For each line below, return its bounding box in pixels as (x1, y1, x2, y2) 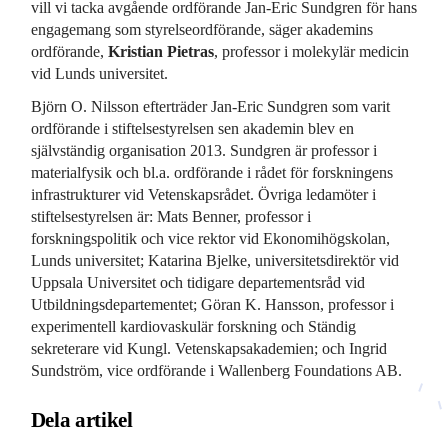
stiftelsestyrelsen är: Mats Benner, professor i (30, 208, 311, 226)
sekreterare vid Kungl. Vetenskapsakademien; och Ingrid (30, 340, 387, 358)
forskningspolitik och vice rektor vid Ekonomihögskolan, (30, 230, 390, 248)
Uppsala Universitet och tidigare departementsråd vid (30, 274, 365, 292)
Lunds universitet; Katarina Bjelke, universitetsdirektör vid (30, 252, 399, 270)
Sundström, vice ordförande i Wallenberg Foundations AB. (30, 362, 402, 380)
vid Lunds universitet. (30, 64, 168, 82)
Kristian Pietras (107, 42, 214, 60)
